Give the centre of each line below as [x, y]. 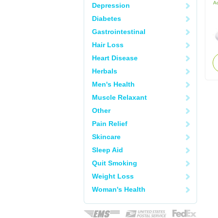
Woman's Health [119, 189]
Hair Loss [108, 45]
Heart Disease [115, 58]
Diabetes [107, 18]
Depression [111, 5]
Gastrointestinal [119, 32]
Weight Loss [113, 176]
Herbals [105, 71]
